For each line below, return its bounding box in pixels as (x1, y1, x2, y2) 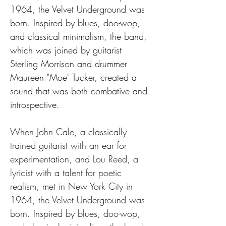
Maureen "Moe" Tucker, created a (10, 71, 140, 83)
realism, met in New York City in (10, 180, 136, 192)
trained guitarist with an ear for (10, 139, 130, 151)
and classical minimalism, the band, (10, 30, 150, 42)
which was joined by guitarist (10, 44, 125, 56)
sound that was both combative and (10, 85, 150, 97)
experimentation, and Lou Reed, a (10, 153, 141, 165)
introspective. (10, 98, 60, 110)
